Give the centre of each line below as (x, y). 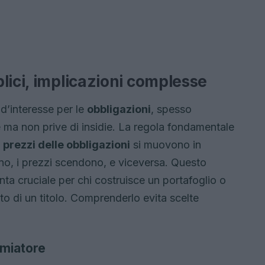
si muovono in (166, 145)
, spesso (171, 109)
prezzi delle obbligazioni (67, 145)
